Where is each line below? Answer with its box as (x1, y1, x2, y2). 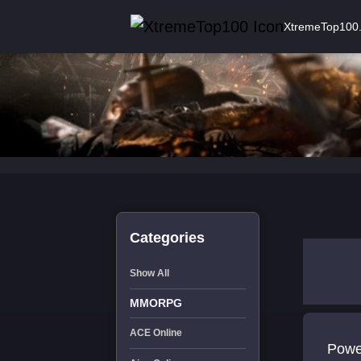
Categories (129, 230, 205, 246)
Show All (129, 268, 169, 279)
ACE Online (129, 327, 182, 338)
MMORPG (129, 297, 182, 309)
